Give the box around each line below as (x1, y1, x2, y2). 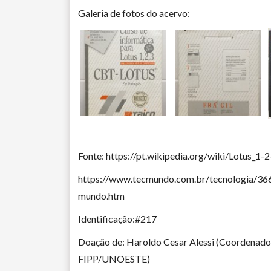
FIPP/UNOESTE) (77, 252, 150, 264)
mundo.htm (77, 189, 125, 201)
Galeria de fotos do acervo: (77, 7, 190, 19)
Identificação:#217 (77, 212, 157, 224)
